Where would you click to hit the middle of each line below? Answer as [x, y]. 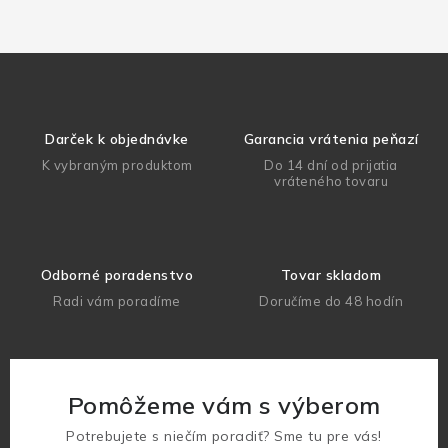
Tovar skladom [331, 274]
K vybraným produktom [117, 164]
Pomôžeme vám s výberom [224, 404]
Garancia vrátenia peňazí [331, 138]
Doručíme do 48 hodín [331, 300]
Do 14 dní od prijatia [331, 164]
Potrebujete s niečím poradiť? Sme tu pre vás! [224, 435]
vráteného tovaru [331, 180]
